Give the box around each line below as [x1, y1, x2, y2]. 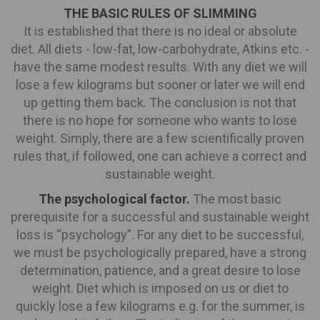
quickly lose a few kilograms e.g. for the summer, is [15, 298, 305, 314]
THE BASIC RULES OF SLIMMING [63, 5, 257, 21]
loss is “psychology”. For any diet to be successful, [16, 226, 304, 242]
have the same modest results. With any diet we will [13, 59, 307, 74]
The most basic [190, 191, 281, 206]
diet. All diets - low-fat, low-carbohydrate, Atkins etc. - [11, 41, 309, 56]
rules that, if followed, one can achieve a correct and [14, 148, 306, 164]
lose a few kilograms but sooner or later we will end [15, 76, 305, 92]
